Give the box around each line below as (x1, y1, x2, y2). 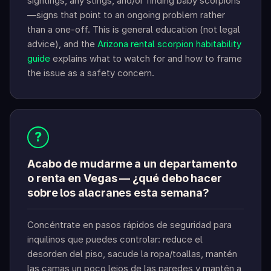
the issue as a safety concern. (27, 67, 154, 79)
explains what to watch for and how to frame (50, 53, 242, 65)
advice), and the (27, 38, 97, 50)
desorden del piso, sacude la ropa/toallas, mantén (27, 248, 237, 260)
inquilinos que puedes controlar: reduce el (27, 233, 203, 246)
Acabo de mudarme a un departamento (27, 157, 237, 171)
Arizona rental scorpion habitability (97, 38, 241, 50)
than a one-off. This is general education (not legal (27, 24, 240, 36)
